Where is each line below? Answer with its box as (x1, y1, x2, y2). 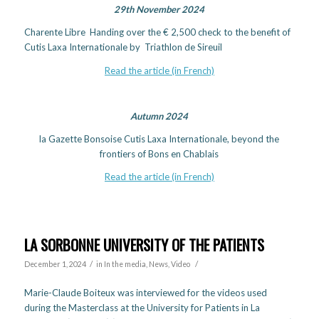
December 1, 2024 (23, 259, 86, 268)
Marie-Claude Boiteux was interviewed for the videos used (23, 286, 267, 298)
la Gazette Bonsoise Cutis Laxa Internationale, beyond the (39, 132, 280, 145)
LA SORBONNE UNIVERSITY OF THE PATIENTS (23, 233, 264, 256)
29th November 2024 (114, 4, 205, 16)
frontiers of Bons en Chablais (100, 147, 219, 159)
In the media (103, 259, 146, 268)
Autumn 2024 (130, 110, 189, 122)
